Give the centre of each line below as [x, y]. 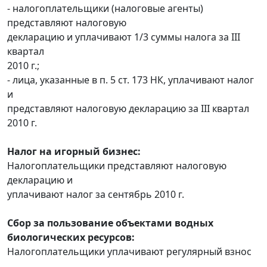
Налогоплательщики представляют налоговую [117, 165]
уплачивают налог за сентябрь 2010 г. [96, 194]
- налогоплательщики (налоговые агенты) [105, 8]
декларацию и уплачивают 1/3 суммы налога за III [124, 37]
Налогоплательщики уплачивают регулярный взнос [129, 251]
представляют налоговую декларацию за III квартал [128, 108]
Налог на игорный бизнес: [74, 151]
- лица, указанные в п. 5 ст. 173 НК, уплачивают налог [131, 80]
